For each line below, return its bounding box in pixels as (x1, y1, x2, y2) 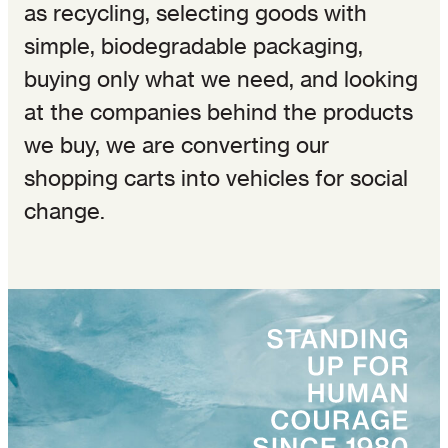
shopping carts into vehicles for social (24, 164, 408, 191)
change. (24, 197, 105, 224)
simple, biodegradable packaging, (24, 32, 363, 59)
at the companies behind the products (24, 98, 413, 125)
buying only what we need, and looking (24, 65, 418, 92)
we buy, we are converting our (24, 131, 329, 158)
